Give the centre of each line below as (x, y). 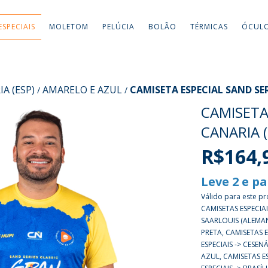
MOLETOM (68, 27)
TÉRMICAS (209, 27)
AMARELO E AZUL (82, 90)
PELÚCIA (118, 27)
